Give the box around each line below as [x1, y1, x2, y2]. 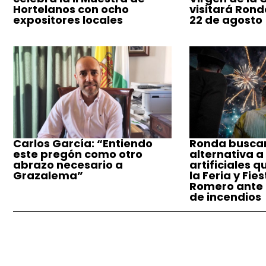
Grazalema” [13, 168, 83, 183]
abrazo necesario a [13, 157, 123, 173]
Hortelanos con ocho [13, 1, 129, 17]
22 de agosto [189, 12, 262, 27]
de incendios [189, 189, 261, 205]
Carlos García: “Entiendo [13, 136, 153, 151]
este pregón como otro [13, 147, 142, 162]
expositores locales [13, 12, 123, 27]
